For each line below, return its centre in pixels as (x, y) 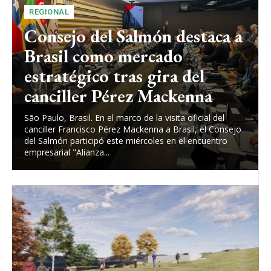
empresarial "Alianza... (67, 152)
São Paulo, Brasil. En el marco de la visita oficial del (124, 118)
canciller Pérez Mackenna (118, 96)
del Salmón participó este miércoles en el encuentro (126, 141)
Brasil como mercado (103, 56)
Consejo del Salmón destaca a (133, 36)
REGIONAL (49, 12)
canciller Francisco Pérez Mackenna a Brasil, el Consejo (133, 129)
